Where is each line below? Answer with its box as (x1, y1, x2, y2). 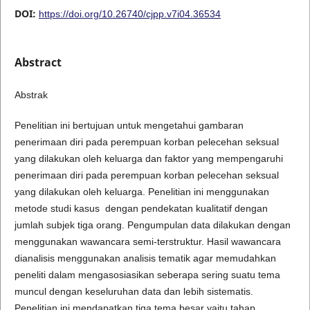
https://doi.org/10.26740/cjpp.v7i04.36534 (38, 8, 221, 19)
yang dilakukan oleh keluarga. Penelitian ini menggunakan (14, 186, 269, 197)
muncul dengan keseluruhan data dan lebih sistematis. (14, 286, 253, 297)
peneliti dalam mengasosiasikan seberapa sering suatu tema (14, 269, 280, 280)
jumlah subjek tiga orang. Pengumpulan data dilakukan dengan (14, 219, 291, 230)
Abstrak (14, 89, 48, 100)
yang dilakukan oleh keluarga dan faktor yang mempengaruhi (14, 153, 283, 164)
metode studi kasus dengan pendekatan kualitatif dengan (14, 203, 268, 214)
